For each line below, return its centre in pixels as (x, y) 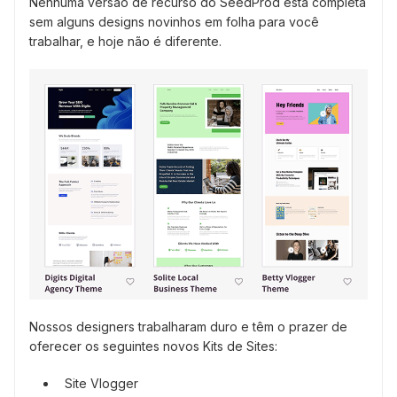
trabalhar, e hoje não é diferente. (125, 41)
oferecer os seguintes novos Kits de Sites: (153, 346)
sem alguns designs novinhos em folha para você (174, 21)
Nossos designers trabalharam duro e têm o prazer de (188, 326)
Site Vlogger (101, 383)
